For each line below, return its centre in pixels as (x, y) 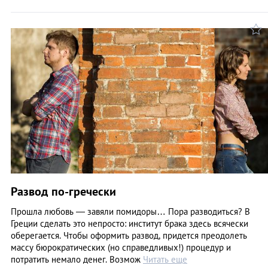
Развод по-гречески (63, 191)
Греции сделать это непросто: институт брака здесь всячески (130, 223)
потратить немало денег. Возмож (77, 259)
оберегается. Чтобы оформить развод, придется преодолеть (129, 235)
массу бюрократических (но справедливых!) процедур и (121, 247)
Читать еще (165, 259)
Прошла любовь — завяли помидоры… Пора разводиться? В (130, 211)
